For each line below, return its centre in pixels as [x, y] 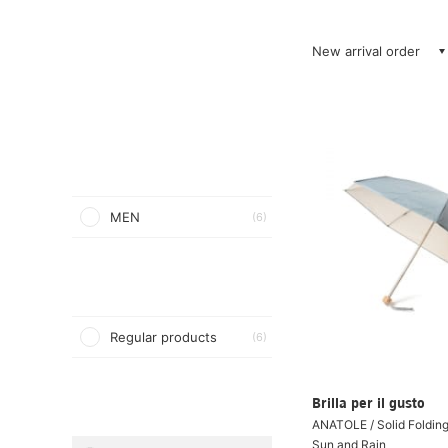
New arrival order [366, 51]
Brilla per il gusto [368, 404]
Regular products [163, 337]
